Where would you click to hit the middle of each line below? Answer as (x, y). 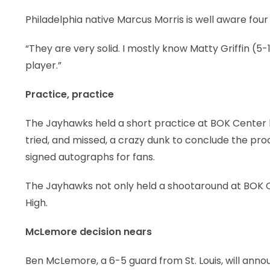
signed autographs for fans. (90, 157)
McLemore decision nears (89, 232)
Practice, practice (70, 94)
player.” (43, 65)
